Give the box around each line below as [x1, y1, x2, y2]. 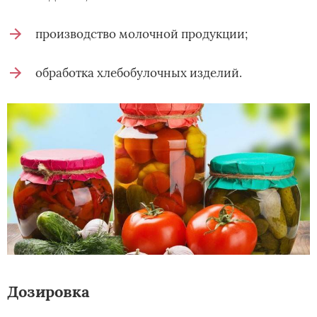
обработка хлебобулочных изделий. [35, 65, 242, 81]
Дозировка [7, 282, 90, 302]
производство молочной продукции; [35, 26, 248, 42]
